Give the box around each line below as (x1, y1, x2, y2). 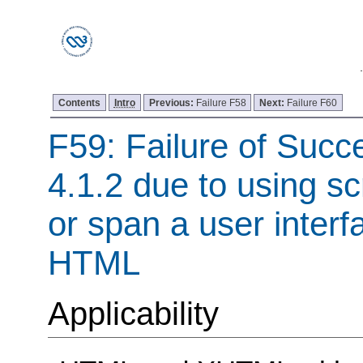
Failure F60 (287, 96, 338, 108)
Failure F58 (195, 96, 246, 108)
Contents (58, 96, 101, 108)
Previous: (148, 96, 196, 108)
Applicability (47, 295, 219, 333)
